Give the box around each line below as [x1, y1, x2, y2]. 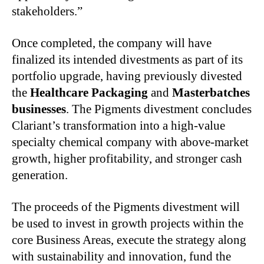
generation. [12, 167, 71, 182]
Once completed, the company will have [12, 35, 212, 50]
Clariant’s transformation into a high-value [12, 118, 225, 133]
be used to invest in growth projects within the [12, 216, 243, 230]
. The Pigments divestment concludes [66, 101, 252, 116]
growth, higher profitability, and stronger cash [12, 151, 242, 166]
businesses [12, 101, 66, 116]
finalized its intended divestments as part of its [12, 52, 243, 67]
